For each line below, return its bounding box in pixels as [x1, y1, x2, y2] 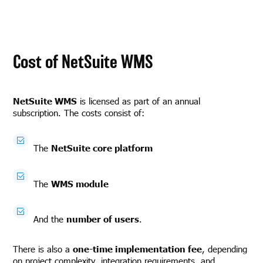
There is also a [13, 242, 73, 255]
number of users [66, 213, 140, 225]
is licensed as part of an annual [77, 95, 201, 107]
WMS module [51, 177, 109, 189]
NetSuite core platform [51, 142, 153, 154]
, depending [202, 242, 248, 255]
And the [33, 213, 67, 225]
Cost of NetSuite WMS [13, 51, 154, 72]
